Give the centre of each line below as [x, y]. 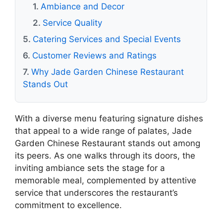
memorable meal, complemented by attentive [106, 180]
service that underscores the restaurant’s [96, 193]
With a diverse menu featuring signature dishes [109, 118]
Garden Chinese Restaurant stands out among [108, 143]
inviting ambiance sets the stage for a [90, 168]
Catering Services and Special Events [107, 39]
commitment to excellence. [68, 205]
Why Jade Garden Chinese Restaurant [108, 72]
